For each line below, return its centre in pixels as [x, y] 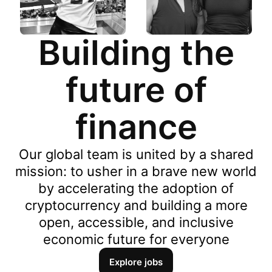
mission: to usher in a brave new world [136, 171]
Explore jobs [136, 262]
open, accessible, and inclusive [136, 222]
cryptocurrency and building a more [136, 205]
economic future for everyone [136, 239]
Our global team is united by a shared [136, 154]
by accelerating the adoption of [136, 188]
